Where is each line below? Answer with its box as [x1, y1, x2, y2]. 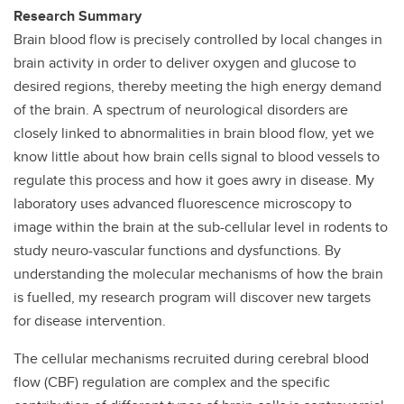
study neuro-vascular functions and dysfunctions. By [14, 240, 341, 261]
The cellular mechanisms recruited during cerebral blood [14, 348, 369, 369]
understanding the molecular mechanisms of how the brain [14, 263, 383, 284]
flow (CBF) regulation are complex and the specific [14, 372, 330, 392]
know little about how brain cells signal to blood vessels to [14, 146, 380, 167]
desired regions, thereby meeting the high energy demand [14, 76, 381, 96]
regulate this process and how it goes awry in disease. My [14, 170, 374, 190]
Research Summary [14, 5, 142, 26]
